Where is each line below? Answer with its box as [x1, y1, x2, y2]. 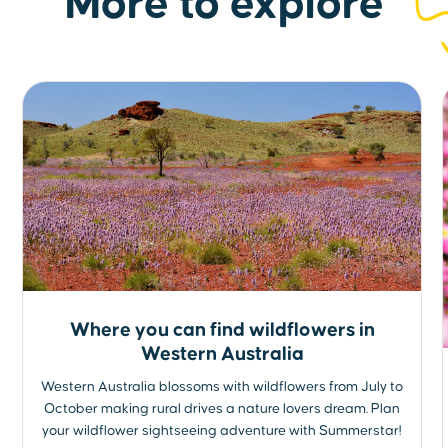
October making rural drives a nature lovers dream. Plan [44, 402, 401, 417]
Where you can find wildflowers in [69, 320, 375, 341]
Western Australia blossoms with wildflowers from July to [41, 380, 404, 395]
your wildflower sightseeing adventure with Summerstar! [42, 424, 403, 439]
